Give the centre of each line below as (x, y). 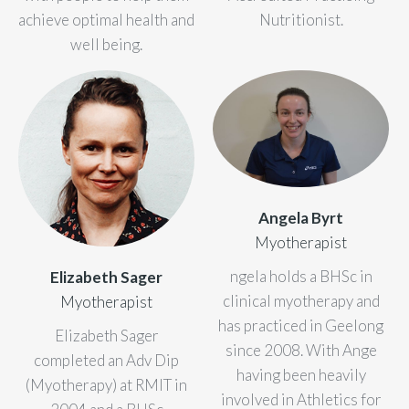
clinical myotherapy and (301, 301)
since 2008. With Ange (301, 351)
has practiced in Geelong (301, 326)
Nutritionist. (301, 20)
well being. (106, 44)
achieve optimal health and (106, 20)
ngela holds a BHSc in (301, 277)
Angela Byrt (301, 218)
